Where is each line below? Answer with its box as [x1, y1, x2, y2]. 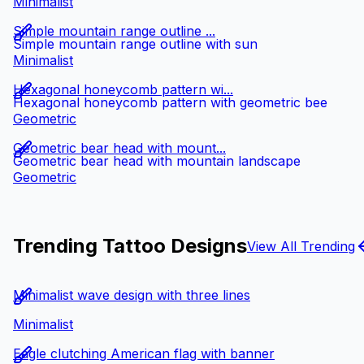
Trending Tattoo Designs [13, 234, 247, 258]
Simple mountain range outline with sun [13, 36, 258, 53]
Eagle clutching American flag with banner [13, 345, 275, 362]
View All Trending [247, 237, 355, 254]
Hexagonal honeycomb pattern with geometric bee [13, 94, 327, 111]
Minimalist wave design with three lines [13, 287, 250, 304]
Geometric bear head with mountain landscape [13, 153, 301, 170]
